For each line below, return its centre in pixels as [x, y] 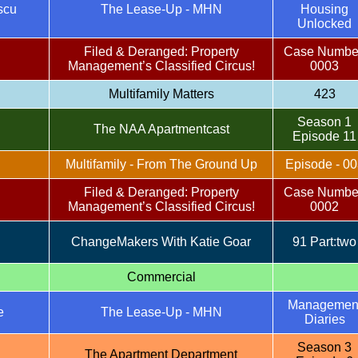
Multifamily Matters [161, 94]
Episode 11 [324, 136]
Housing [324, 9]
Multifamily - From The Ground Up [161, 164]
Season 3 [324, 347]
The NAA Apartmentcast [161, 129]
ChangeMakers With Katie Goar [161, 242]
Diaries [324, 319]
